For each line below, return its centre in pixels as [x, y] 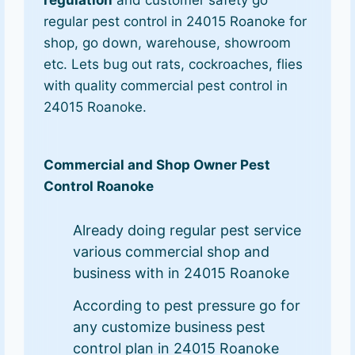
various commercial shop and [172, 252]
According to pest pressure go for [187, 306]
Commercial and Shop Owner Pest [157, 164]
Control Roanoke [99, 186]
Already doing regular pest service [187, 231]
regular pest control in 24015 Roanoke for [176, 21]
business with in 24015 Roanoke [181, 273]
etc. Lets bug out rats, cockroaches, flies [174, 64]
